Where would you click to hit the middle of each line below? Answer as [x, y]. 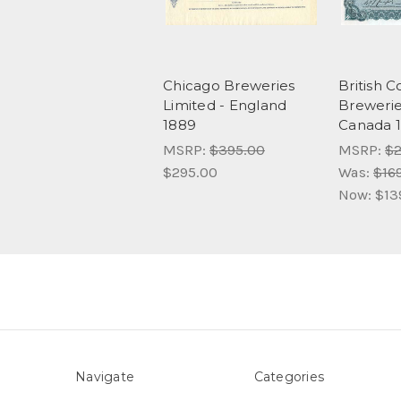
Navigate [105, 377]
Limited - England [225, 106]
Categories [289, 377]
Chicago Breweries [229, 86]
